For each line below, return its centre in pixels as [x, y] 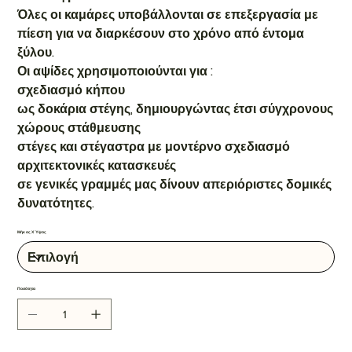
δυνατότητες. [56, 203]
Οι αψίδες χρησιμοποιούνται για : [115, 71]
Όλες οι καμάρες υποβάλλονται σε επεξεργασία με [168, 15]
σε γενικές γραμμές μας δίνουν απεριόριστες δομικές [175, 185]
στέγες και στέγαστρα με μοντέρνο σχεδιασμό [154, 147]
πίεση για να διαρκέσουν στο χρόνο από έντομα [161, 34]
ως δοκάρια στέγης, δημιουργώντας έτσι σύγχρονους [176, 109]
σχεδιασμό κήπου [71, 90]
